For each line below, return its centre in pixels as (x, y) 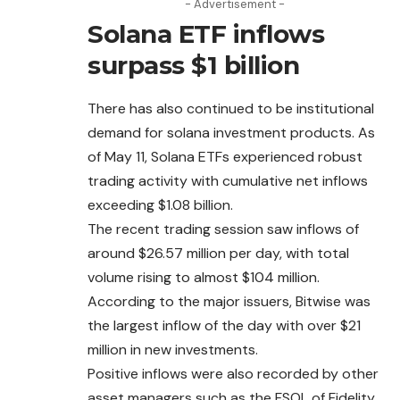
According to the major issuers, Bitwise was (229, 302)
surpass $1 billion (193, 66)
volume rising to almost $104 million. (204, 278)
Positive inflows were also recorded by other (233, 374)
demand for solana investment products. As (231, 133)
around (113, 254)
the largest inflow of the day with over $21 (224, 326)
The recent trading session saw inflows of (223, 229)
